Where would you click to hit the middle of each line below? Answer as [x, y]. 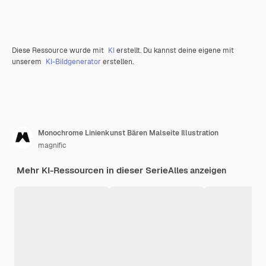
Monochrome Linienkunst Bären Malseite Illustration [128, 133]
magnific [52, 145]
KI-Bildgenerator [73, 61]
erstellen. [117, 61]
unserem [28, 61]
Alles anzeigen [197, 170]
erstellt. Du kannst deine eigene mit [174, 50]
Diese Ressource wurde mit [59, 50]
